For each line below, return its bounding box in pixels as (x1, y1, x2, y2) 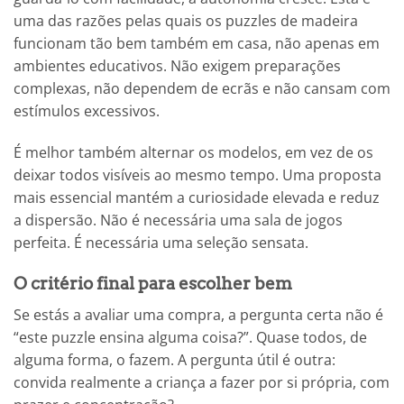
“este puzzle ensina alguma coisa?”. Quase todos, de (14, 326, 367, 347)
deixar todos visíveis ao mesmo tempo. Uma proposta (14, 165, 381, 186)
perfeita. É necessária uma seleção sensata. (14, 233, 308, 253)
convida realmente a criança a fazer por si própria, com (14, 372, 390, 392)
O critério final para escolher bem (14, 272, 292, 294)
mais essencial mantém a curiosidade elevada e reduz (14, 188, 380, 208)
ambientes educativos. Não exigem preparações (14, 56, 341, 77)
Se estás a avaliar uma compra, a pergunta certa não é (14, 304, 383, 325)
